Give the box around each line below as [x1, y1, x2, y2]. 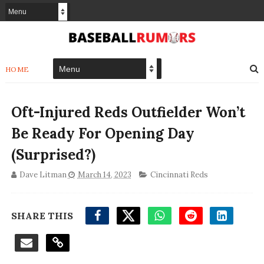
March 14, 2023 [77, 170, 131, 180]
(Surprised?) [11, 146, 95, 164]
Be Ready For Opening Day [11, 124, 194, 143]
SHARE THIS [11, 210, 73, 222]
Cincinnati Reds [150, 170, 208, 180]
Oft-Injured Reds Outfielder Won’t [11, 103, 245, 122]
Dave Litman [19, 170, 67, 180]
